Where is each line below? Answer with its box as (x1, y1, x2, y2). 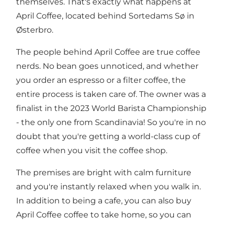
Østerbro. (16, 25, 53, 35)
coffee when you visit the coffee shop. (16, 146, 167, 156)
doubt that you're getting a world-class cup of (16, 132, 200, 142)
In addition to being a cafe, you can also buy (16, 196, 191, 206)
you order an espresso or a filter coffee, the (16, 75, 186, 85)
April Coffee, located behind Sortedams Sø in (16, 11, 194, 21)
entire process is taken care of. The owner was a (16, 89, 206, 99)
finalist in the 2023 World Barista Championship (16, 103, 206, 114)
